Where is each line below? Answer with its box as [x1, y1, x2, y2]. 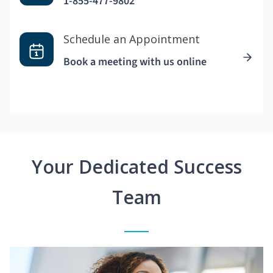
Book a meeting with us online [63, 54, 207, 70]
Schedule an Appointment [63, 32, 200, 47]
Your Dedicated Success [31, 154, 242, 180]
